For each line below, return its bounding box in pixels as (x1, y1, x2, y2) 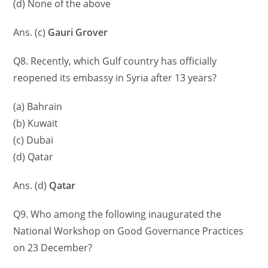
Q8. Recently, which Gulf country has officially (13, 54, 217, 68)
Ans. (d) (13, 179, 47, 193)
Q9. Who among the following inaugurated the (13, 208, 222, 221)
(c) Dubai (13, 133, 54, 147)
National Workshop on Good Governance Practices (13, 224, 244, 238)
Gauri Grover (48, 26, 108, 39)
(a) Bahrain (13, 100, 63, 114)
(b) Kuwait (13, 117, 59, 130)
